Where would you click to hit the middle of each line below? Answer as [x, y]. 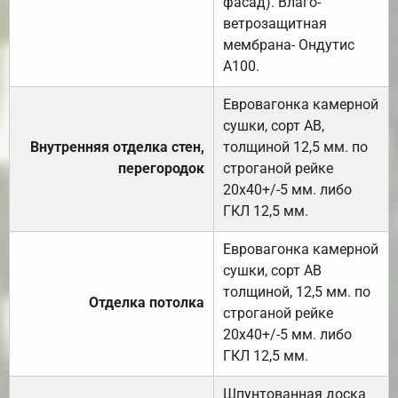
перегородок [161, 169]
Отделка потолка [147, 303]
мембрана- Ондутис [289, 45]
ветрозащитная [275, 24]
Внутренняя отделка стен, [117, 147]
